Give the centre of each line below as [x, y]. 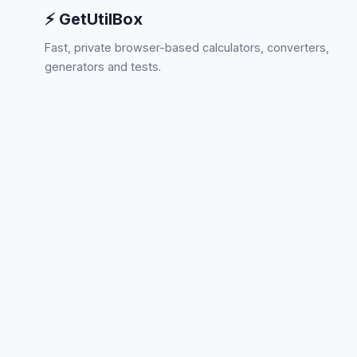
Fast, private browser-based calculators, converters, [187, 47]
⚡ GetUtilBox [94, 19]
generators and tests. [103, 67]
